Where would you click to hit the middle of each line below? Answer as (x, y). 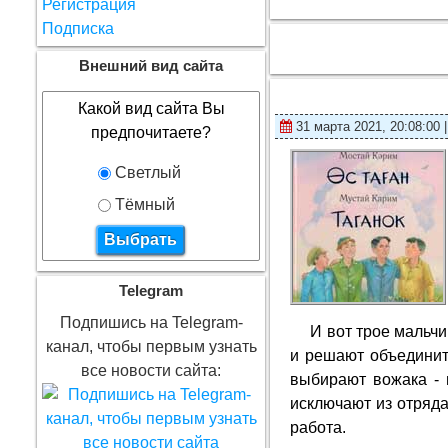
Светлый (146, 172)
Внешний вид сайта (151, 66)
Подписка (78, 28)
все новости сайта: (151, 370)
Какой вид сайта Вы (151, 108)
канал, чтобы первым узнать (151, 346)
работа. (318, 427)
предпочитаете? (151, 132)
